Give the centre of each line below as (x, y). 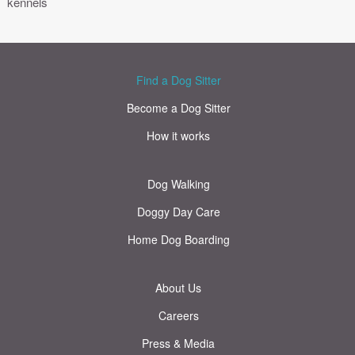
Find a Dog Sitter (178, 80)
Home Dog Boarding (178, 239)
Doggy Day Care (178, 211)
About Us (178, 287)
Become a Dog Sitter (178, 107)
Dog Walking (178, 183)
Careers (178, 315)
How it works (178, 135)
